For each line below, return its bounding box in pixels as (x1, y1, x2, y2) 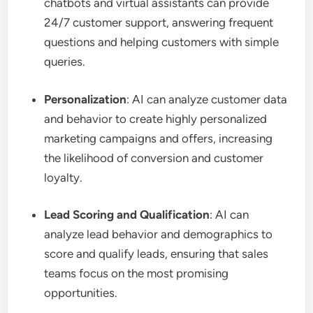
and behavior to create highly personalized (44, 111, 268, 126)
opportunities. (44, 286, 118, 300)
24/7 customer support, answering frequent (44, 15, 274, 29)
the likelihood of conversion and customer (44, 150, 264, 165)
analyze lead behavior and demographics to (44, 227, 273, 241)
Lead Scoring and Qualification (44, 208, 210, 221)
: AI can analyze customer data (126, 92, 288, 106)
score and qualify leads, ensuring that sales (44, 247, 269, 261)
